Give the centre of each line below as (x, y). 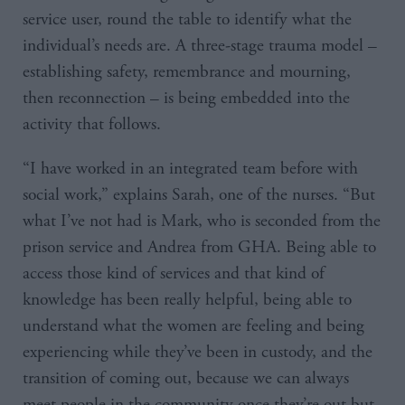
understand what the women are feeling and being (193, 326)
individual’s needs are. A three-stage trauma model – (200, 46)
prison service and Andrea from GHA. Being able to (199, 248)
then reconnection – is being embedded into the (186, 99)
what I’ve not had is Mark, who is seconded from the (202, 221)
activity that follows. (92, 125)
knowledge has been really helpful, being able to (187, 300)
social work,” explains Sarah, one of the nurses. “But (199, 195)
